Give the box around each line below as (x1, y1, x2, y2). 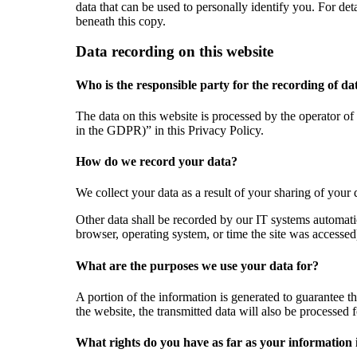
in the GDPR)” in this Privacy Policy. (75, 123, 264, 137)
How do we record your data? (75, 155, 237, 169)
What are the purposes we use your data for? (75, 258, 319, 273)
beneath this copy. (75, 14, 166, 28)
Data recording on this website (75, 43, 273, 61)
